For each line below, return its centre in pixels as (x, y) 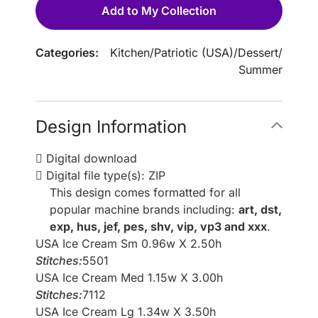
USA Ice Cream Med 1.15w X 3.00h (129, 278)
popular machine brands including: (144, 210)
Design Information (111, 127)
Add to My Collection (159, 11)
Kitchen (130, 53)
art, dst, (260, 210)
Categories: (67, 53)
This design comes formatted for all (145, 193)
